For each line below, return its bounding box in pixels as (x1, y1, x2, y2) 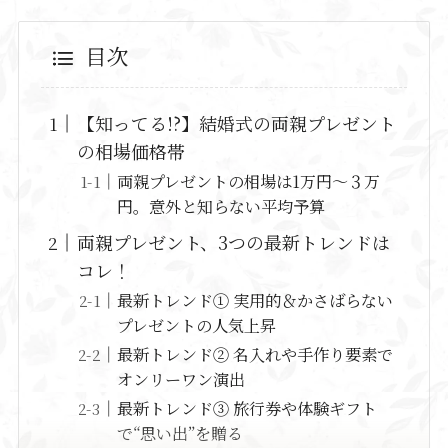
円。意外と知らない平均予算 (117, 194, 326, 219)
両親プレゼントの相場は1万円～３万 (117, 169, 381, 194)
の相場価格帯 (77, 138, 186, 165)
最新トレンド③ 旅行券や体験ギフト (117, 396, 378, 421)
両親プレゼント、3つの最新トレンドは (77, 229, 391, 256)
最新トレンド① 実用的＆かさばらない (117, 288, 394, 313)
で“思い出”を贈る (117, 421, 244, 446)
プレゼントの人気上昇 (117, 313, 277, 338)
